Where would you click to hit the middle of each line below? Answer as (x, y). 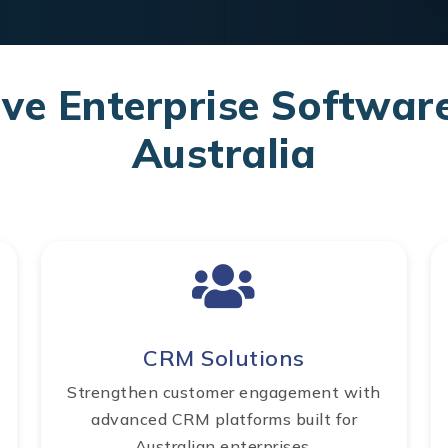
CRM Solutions (224, 358)
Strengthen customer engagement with (224, 392)
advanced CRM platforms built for (224, 419)
